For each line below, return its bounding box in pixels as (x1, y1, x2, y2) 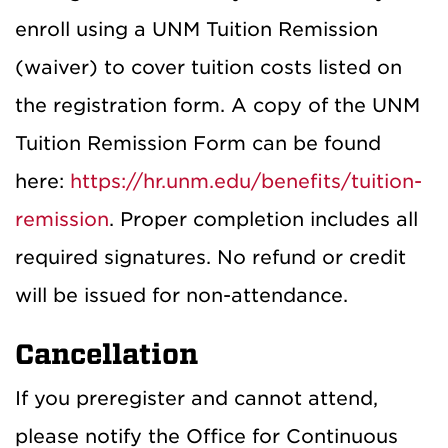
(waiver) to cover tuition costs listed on (15, 55, 402, 79)
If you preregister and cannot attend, (15, 386, 378, 410)
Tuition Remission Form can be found (15, 131, 381, 155)
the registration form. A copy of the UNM (15, 93, 420, 117)
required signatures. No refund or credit (15, 245, 406, 269)
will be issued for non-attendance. (15, 283, 348, 307)
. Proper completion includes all (109, 207, 418, 231)
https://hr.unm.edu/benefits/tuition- (70, 169, 422, 193)
